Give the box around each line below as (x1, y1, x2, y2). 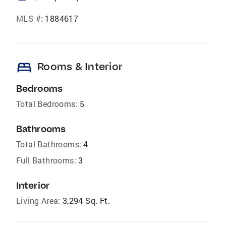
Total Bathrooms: (16, 139, 82, 149)
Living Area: (16, 195, 61, 206)
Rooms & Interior (37, 60, 123, 73)
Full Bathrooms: (16, 155, 76, 165)
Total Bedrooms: (16, 98, 78, 109)
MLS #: (16, 13, 43, 24)
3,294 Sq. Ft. (62, 195, 110, 206)
